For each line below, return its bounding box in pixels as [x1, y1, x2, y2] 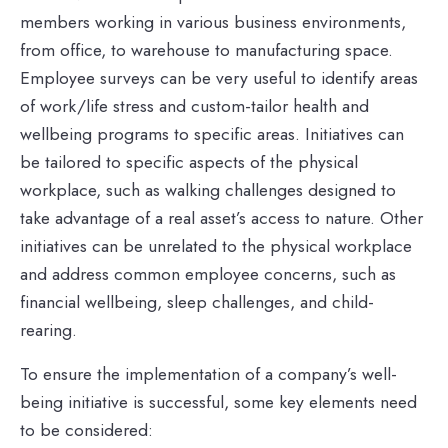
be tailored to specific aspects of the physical [20, 149, 358, 176]
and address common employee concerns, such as [20, 261, 396, 288]
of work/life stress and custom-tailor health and [20, 93, 369, 120]
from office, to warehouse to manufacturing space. [20, 37, 393, 64]
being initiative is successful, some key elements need [20, 389, 417, 416]
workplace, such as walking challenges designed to [20, 177, 396, 204]
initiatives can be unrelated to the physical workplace [20, 233, 412, 260]
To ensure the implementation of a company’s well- [20, 361, 397, 388]
